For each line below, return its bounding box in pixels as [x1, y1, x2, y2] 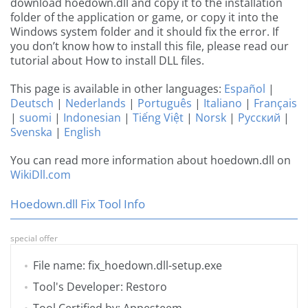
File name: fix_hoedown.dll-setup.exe [33, 258, 222, 274]
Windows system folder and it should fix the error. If [10, 24, 278, 40]
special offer [10, 232, 58, 245]
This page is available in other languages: [10, 81, 224, 97]
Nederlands [65, 96, 126, 111]
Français [254, 96, 297, 111]
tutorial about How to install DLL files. [10, 53, 204, 69]
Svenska [10, 124, 52, 140]
